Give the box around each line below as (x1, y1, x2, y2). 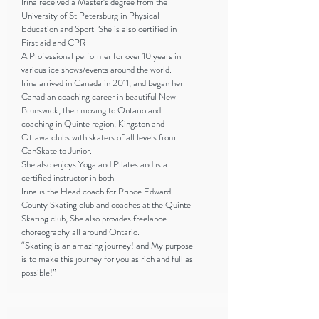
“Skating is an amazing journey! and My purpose (21, 239, 193, 252)
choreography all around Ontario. (21, 225, 142, 239)
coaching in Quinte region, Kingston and (21, 117, 164, 130)
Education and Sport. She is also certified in (21, 22, 177, 36)
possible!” (21, 266, 56, 279)
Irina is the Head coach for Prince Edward (21, 184, 171, 198)
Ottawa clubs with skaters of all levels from (21, 130, 176, 144)
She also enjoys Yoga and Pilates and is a (21, 157, 167, 171)
